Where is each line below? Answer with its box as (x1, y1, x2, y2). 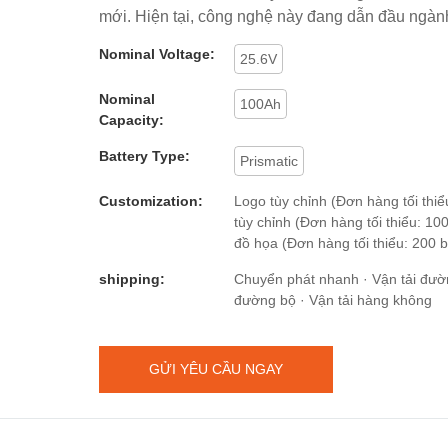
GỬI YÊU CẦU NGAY (149, 360, 283, 377)
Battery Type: (99, 147, 190, 164)
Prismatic (240, 152, 298, 169)
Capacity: (99, 111, 164, 128)
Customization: (99, 192, 203, 209)
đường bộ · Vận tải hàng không (234, 291, 432, 308)
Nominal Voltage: (99, 45, 215, 62)
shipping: (99, 270, 165, 287)
